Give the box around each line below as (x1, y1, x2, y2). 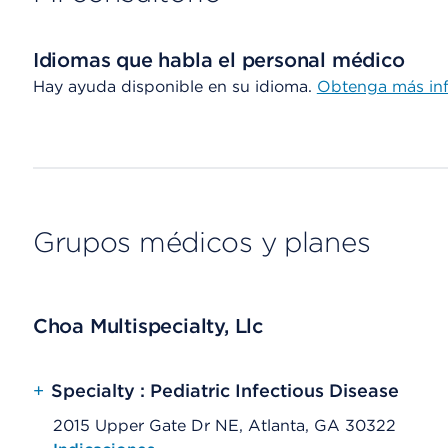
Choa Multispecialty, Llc (32, 314, 263, 338)
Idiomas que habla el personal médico (32, 48, 405, 72)
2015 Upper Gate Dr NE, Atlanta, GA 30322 (52, 416, 396, 435)
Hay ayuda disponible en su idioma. (32, 77, 317, 96)
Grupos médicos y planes (32, 225, 371, 259)
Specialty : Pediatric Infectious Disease (50, 380, 399, 401)
